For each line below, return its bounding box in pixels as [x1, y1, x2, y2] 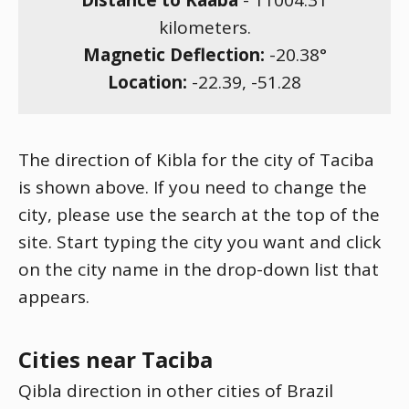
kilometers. [158, 16, 251, 39]
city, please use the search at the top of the [18, 203, 380, 226]
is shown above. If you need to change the [18, 175, 367, 199]
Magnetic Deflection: [82, 43, 269, 67]
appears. [18, 285, 89, 309]
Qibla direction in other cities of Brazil [18, 379, 333, 403]
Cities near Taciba [18, 344, 213, 374]
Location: [108, 70, 192, 94]
